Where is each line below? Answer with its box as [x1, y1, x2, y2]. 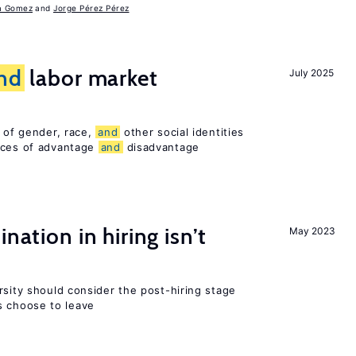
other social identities [120, 126, 245, 138]
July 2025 [289, 67, 334, 79]
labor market [24, 64, 158, 91]
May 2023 [289, 225, 335, 237]
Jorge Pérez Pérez [53, 3, 130, 13]
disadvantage [122, 141, 199, 153]
